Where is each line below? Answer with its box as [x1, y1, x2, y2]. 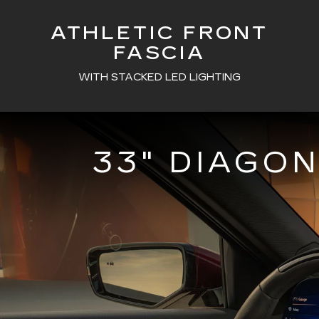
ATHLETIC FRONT [50, 21, 269, 44]
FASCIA [113, 41, 206, 64]
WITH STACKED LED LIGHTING [78, 70, 241, 83]
